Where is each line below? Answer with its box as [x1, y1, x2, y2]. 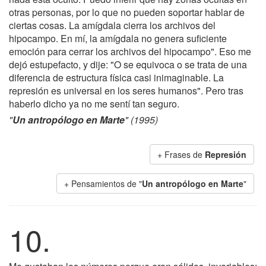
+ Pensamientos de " [64, 178, 142, 189]
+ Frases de [157, 148, 205, 160]
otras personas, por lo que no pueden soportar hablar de [9, 5, 245, 19]
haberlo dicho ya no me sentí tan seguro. [9, 97, 179, 110]
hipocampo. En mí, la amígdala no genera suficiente [9, 31, 227, 45]
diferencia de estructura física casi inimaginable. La [9, 71, 224, 84]
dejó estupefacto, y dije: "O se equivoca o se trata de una [9, 58, 247, 71]
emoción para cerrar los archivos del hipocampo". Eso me [9, 45, 251, 58]
